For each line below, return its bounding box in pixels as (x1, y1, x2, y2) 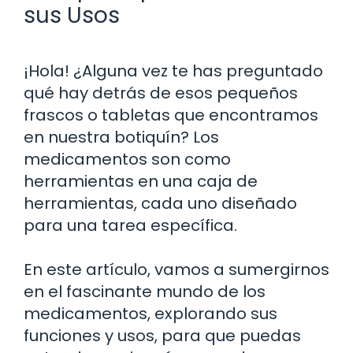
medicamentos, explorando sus (24, 302, 277, 325)
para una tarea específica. (24, 214, 237, 236)
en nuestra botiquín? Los (24, 125, 219, 148)
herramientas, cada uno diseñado (24, 191, 297, 214)
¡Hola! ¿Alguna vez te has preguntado (24, 59, 323, 82)
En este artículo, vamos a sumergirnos (24, 258, 329, 281)
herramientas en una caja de (24, 169, 258, 192)
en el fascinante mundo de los (24, 280, 266, 303)
